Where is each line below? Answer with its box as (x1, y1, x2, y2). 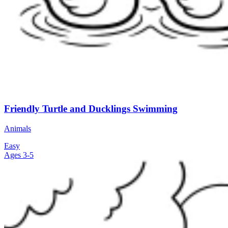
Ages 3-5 (4, 150, 34, 159)
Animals (4, 124, 31, 133)
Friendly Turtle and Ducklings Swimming (4, 103, 178, 114)
